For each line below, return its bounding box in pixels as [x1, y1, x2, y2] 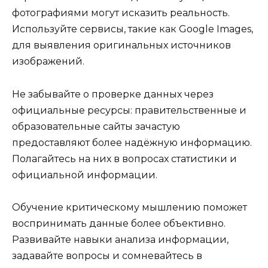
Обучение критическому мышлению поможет [12, 201, 247, 213]
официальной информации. [12, 169, 157, 181]
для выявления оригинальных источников [12, 39, 231, 51]
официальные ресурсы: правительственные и [12, 104, 246, 116]
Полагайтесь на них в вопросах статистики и [12, 153, 237, 165]
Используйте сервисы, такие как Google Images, [12, 23, 253, 35]
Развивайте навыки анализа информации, [12, 233, 229, 245]
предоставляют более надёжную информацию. [12, 136, 252, 148]
